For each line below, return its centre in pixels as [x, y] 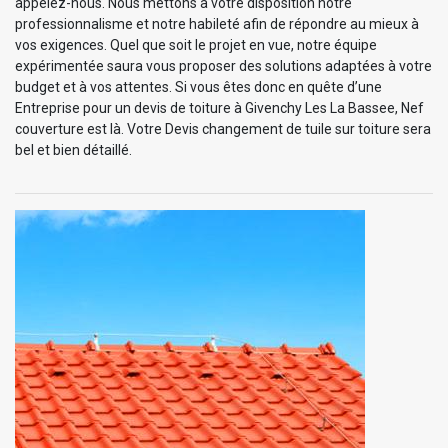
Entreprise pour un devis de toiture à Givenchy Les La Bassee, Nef [219, 107]
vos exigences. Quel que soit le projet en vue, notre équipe [196, 44]
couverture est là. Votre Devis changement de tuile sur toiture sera [223, 128]
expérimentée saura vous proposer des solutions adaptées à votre [223, 65]
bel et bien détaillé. [73, 149]
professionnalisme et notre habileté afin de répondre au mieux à [217, 23]
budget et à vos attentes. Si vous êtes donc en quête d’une [198, 86]
